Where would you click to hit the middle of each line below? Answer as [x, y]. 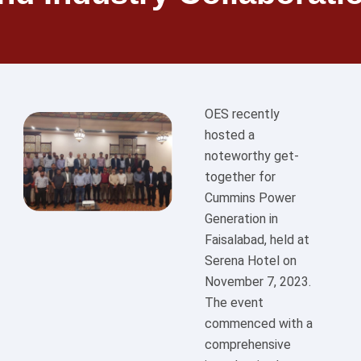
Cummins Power [250, 198]
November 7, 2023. [258, 282]
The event [234, 303]
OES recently [242, 114]
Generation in [241, 219]
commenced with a [259, 324]
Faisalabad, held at [257, 240]
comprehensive [248, 345]
